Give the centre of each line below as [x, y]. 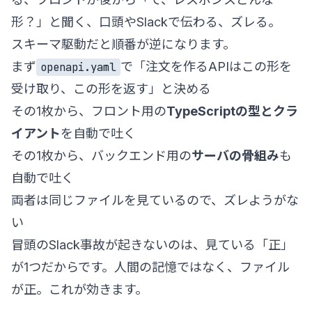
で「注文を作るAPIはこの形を [206, 66]
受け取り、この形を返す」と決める [111, 88]
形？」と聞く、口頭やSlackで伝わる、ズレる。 [146, 22]
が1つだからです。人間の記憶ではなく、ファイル [150, 267]
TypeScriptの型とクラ [232, 111]
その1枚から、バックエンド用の [101, 155]
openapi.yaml [78, 67]
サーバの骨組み [235, 155]
